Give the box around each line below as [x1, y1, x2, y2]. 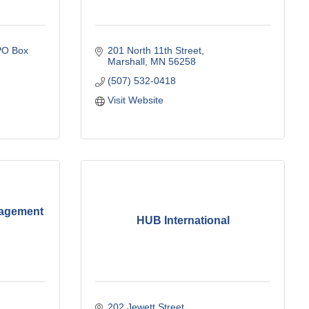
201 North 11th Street [107, 44, 201, 56]
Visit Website [107, 94, 163, 106]
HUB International [136, 215, 230, 227]
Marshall [107, 55, 145, 67]
